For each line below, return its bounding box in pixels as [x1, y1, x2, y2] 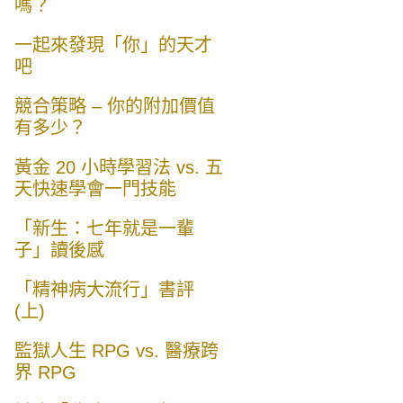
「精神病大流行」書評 [14, 280, 194, 300]
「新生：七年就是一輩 [14, 219, 194, 239]
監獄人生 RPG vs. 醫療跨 [14, 341, 219, 362]
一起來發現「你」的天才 [14, 35, 212, 56]
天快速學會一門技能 [14, 179, 176, 200]
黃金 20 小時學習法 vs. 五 [14, 157, 223, 178]
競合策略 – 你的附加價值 [14, 96, 215, 117]
